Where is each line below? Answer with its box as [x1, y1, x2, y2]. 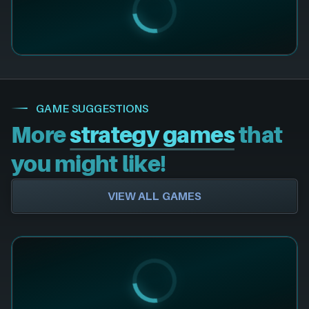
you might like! [11, 150, 166, 177]
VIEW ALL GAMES [107, 188, 202, 203]
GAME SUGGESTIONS [36, 101, 148, 115]
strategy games [70, 121, 235, 148]
